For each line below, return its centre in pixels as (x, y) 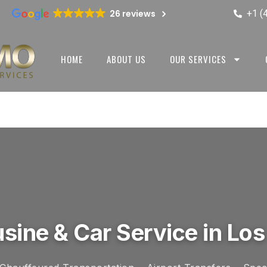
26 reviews (132, 14)
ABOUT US (126, 59)
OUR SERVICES (198, 59)
